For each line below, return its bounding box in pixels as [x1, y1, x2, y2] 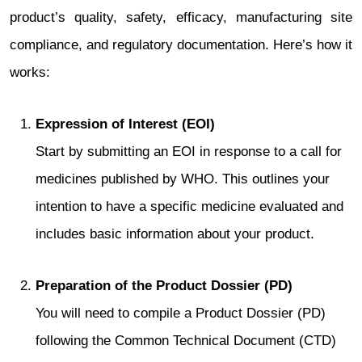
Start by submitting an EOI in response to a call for [36, 144, 342, 159]
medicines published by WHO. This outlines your [36, 171, 330, 187]
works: [10, 65, 50, 80]
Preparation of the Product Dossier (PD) [36, 278, 293, 293]
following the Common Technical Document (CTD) [36, 333, 336, 348]
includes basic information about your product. [36, 226, 314, 242]
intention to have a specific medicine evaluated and [36, 199, 343, 214]
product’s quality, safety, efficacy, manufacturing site [10, 10, 352, 25]
